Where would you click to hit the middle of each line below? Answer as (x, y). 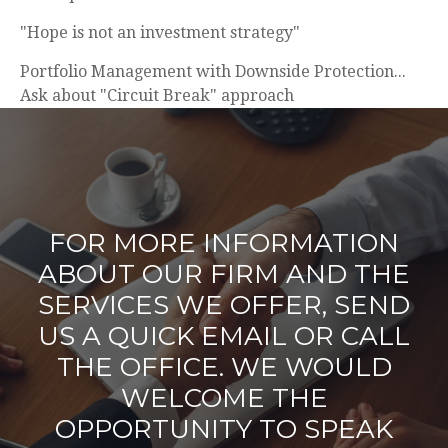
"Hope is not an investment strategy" (160, 32)
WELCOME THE (224, 398)
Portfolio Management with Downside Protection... (213, 71)
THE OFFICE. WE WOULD (224, 367)
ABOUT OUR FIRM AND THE (224, 274)
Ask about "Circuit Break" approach (157, 95)
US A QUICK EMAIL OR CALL (224, 336)
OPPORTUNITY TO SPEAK (224, 429)
